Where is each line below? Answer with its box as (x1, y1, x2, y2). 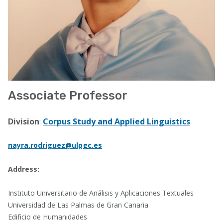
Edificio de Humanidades (8, 212, 87, 222)
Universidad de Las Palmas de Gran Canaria (8, 200, 148, 210)
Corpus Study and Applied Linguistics (43, 116, 190, 127)
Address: (8, 164, 41, 174)
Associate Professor (8, 89, 127, 103)
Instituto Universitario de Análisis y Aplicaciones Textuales (8, 188, 194, 198)
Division (8, 116, 39, 127)
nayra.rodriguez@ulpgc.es (8, 140, 102, 150)
